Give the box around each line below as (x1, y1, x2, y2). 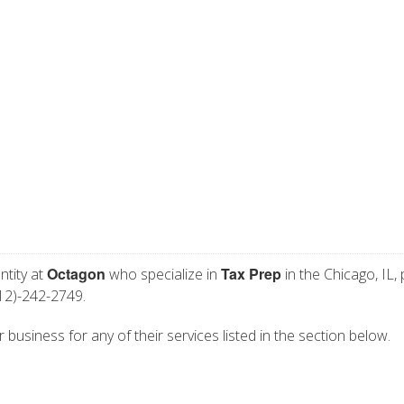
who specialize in (106, 264, 221, 284)
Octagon (47, 263, 106, 284)
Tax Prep (221, 263, 281, 284)
